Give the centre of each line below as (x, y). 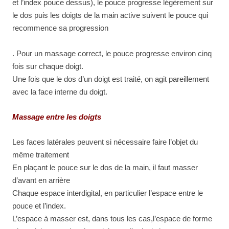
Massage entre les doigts (57, 117)
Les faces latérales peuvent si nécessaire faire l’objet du (105, 142)
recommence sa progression (60, 28)
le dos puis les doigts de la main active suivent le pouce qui (110, 15)
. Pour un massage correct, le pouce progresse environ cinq (112, 53)
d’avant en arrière (41, 180)
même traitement (41, 155)
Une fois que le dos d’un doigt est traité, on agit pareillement (111, 79)
